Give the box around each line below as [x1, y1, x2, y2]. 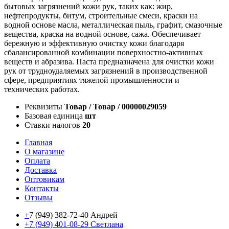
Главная [25, 138, 52, 147]
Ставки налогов [25, 120, 80, 129]
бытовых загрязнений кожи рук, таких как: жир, [4, 2, 173, 11]
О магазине [25, 147, 64, 156]
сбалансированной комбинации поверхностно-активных [4, 48, 203, 57]
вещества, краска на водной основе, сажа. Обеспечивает [4, 29, 201, 38]
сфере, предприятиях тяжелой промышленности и [4, 75, 179, 84]
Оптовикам [25, 174, 64, 184]
